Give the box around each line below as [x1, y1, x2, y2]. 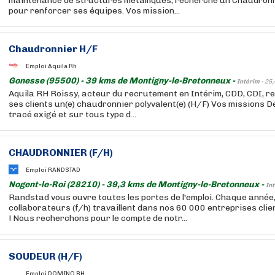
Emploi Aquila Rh [26, 62, 77, 70]
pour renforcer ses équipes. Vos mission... [9, 6, 180, 16]
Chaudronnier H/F [9, 43, 98, 55]
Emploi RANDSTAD [26, 166, 80, 174]
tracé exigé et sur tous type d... [9, 109, 136, 120]
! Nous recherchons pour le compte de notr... [9, 213, 187, 223]
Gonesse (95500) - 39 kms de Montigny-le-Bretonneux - [9, 76, 237, 86]
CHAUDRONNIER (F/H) [9, 147, 113, 158]
